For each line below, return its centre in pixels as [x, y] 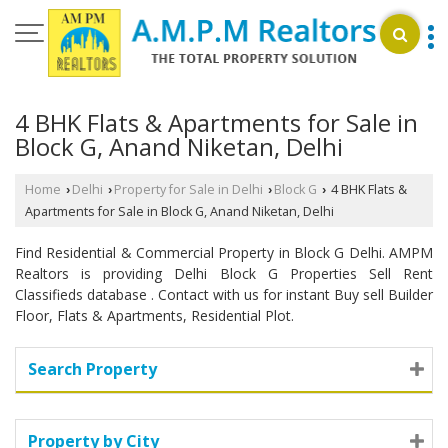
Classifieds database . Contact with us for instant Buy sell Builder [224, 294]
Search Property [92, 368]
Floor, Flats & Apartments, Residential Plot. [154, 315]
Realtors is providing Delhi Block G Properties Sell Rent [224, 273]
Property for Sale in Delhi [188, 189]
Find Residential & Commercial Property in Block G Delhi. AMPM [224, 252]
